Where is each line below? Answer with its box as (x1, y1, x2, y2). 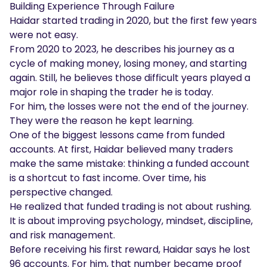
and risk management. (10, 228, 115, 242)
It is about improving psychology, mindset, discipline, (10, 213, 253, 228)
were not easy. (10, 27, 78, 42)
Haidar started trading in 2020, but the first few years (10, 13, 257, 27)
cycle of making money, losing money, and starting (10, 56, 247, 70)
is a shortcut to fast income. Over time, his (10, 170, 206, 185)
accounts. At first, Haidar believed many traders (10, 142, 233, 156)
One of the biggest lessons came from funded (10, 128, 225, 142)
